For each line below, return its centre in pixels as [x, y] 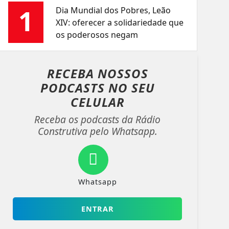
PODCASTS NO [86, 88]
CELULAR [97, 102]
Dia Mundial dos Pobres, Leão [113, 10]
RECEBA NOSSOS [97, 74]
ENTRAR [97, 209]
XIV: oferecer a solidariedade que [120, 23]
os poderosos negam [97, 35]
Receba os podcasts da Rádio [98, 120]
